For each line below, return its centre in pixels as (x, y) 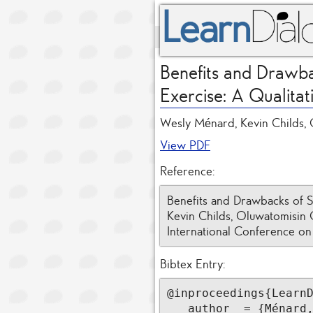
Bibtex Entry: (192, 264)
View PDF (185, 146)
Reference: (187, 172)
